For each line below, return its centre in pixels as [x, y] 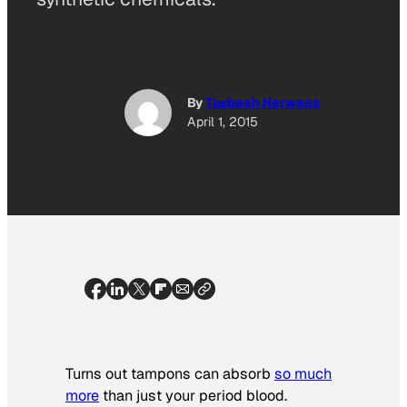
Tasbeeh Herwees [263, 103]
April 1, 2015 [223, 122]
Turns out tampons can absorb [170, 373]
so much [303, 373]
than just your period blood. [193, 395]
